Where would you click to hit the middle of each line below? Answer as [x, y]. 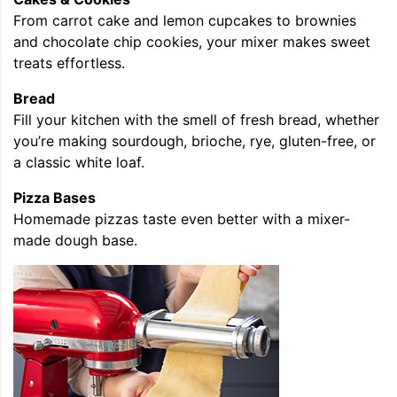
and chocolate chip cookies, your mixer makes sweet [192, 41]
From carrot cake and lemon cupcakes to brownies [185, 20]
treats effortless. [69, 62]
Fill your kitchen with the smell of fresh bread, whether [196, 119]
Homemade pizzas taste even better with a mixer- [182, 218]
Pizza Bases [54, 197]
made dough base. [75, 240]
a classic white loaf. [79, 162]
